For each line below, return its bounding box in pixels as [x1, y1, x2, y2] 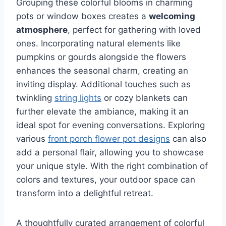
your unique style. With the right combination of [16, 161, 208, 172]
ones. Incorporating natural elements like [16, 38, 181, 49]
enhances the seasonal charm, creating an [16, 66, 188, 76]
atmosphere [16, 25, 68, 35]
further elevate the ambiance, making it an [16, 106, 189, 117]
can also [170, 134, 206, 144]
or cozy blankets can [101, 93, 188, 103]
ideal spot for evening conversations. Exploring [16, 120, 205, 131]
